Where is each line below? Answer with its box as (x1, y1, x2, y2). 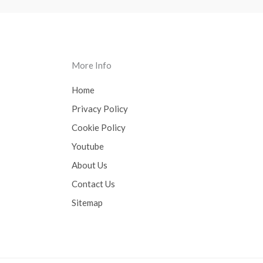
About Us (72, 160, 107, 171)
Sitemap (72, 197, 103, 208)
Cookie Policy (72, 122, 126, 133)
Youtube (72, 141, 104, 152)
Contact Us (72, 178, 115, 190)
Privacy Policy (72, 103, 128, 114)
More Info (72, 60, 112, 71)
